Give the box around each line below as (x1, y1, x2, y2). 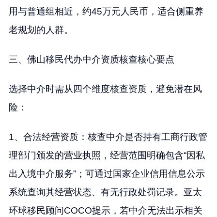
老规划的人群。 (8, 24, 73, 35)
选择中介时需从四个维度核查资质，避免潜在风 (8, 83, 202, 94)
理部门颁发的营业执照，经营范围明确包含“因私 (8, 150, 205, 160)
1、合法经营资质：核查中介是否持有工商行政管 (8, 131, 207, 142)
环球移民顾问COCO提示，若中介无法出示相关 (8, 205, 202, 216)
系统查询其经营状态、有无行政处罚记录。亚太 (8, 186, 202, 197)
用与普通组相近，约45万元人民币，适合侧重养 (8, 6, 203, 16)
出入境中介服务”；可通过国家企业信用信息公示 (8, 168, 205, 179)
